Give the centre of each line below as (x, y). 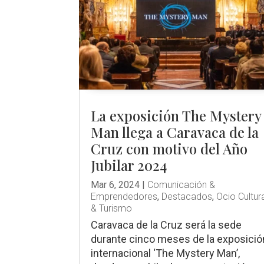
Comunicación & (181, 184)
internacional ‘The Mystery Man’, (166, 253)
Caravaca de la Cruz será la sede (166, 225)
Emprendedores (124, 196)
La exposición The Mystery (176, 115)
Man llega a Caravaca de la (175, 132)
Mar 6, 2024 (115, 184)
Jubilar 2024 (129, 165)
